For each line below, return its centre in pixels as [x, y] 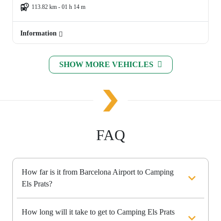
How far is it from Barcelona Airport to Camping [98, 172]
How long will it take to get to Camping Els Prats [98, 212]
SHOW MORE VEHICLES [107, 65]
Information [39, 34]
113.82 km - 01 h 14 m [58, 7]
